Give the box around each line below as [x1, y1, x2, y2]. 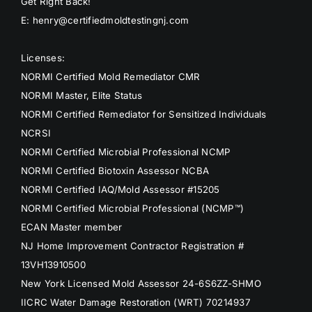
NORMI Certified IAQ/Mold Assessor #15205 [20, 184, 220, 196]
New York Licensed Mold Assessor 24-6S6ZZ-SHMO [20, 278, 261, 290]
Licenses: [20, 52, 65, 64]
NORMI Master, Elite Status [20, 90, 143, 102]
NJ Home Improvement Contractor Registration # [20, 240, 244, 252]
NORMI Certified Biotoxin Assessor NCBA [20, 165, 210, 177]
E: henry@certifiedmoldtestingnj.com [20, 15, 189, 26]
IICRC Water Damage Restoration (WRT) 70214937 [20, 297, 251, 309]
